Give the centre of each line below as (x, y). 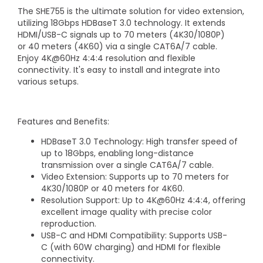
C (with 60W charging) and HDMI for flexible (131, 247)
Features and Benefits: (63, 122)
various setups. (48, 82)
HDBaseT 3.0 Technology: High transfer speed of (139, 141)
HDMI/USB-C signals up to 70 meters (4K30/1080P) (121, 35)
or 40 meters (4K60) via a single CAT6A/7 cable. (117, 46)
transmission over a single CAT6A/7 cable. (127, 165)
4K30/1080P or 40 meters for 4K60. (113, 188)
